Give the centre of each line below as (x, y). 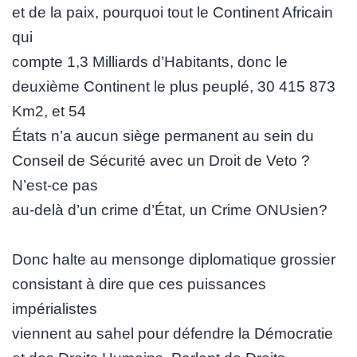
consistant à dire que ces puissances (139, 284)
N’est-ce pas (55, 185)
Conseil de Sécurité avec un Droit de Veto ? (161, 160)
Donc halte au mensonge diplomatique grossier (174, 259)
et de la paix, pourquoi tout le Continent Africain (173, 12)
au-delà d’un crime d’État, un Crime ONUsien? (170, 210)
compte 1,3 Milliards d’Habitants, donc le (150, 61)
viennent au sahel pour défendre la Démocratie (173, 333)
